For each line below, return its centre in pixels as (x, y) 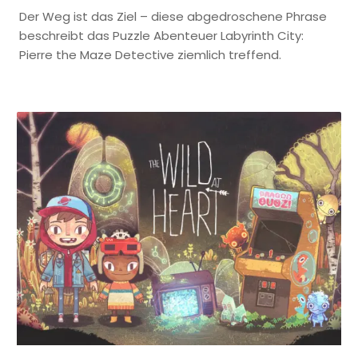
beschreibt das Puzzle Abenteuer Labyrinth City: (161, 35)
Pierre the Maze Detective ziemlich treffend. (150, 54)
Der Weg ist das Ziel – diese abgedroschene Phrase (173, 16)
